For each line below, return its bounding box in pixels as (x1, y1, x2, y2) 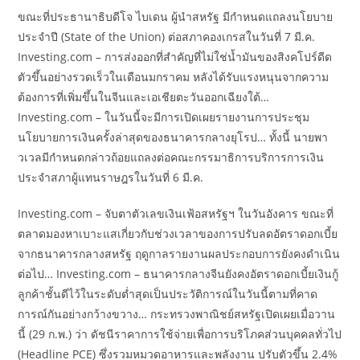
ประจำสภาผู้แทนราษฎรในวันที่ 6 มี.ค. (18, 170, 204, 186)
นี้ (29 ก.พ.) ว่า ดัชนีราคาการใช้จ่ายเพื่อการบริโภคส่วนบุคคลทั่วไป (18, 326, 342, 342)
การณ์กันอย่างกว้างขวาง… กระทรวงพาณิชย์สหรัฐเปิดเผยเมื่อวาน (18, 306, 336, 322)
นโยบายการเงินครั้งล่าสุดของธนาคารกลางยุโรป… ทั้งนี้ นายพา (18, 129, 329, 145)
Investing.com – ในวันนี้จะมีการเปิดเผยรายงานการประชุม (18, 109, 310, 125)
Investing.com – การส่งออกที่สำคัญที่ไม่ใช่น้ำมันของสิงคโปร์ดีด (18, 49, 333, 65)
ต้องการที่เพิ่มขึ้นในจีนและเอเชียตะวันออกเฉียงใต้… (18, 89, 270, 105)
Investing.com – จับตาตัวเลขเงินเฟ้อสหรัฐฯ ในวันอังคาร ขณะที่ (18, 206, 334, 222)
